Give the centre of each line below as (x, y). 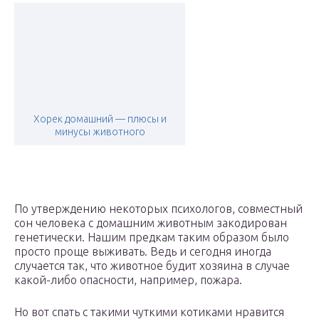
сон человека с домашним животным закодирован (151, 223)
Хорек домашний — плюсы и (100, 119)
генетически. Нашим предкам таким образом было (152, 237)
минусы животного (100, 132)
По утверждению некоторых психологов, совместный (158, 209)
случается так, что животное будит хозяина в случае (152, 266)
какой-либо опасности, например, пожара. (128, 280)
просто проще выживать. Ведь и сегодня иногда (143, 251)
